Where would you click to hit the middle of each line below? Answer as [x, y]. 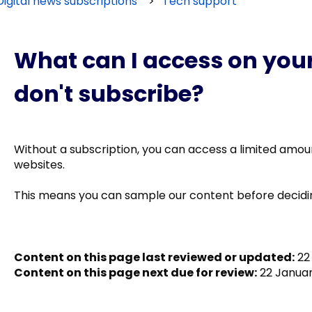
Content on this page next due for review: [135, 272]
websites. [39, 164]
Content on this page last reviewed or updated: [154, 257]
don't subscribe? [109, 93]
